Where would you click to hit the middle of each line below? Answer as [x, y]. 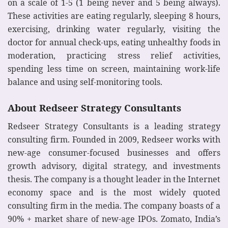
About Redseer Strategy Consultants [94, 108]
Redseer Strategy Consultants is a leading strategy [114, 126]
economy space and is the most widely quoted [114, 193]
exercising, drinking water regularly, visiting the [114, 29]
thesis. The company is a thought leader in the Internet [114, 179]
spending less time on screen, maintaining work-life [114, 68]
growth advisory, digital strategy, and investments [114, 166]
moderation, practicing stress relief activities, [114, 55]
